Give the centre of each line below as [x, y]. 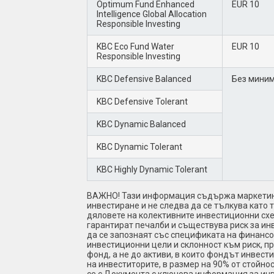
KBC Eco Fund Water [135, 46]
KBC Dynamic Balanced [141, 124]
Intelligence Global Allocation [152, 14]
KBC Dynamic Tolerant [139, 147]
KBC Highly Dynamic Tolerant [152, 169]
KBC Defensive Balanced [144, 79]
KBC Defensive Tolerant [142, 102]
